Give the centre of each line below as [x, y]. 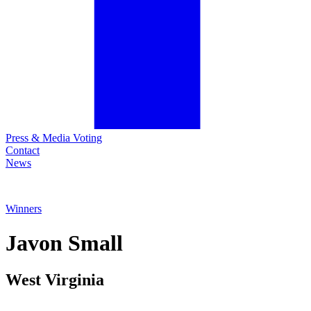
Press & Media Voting [54, 138]
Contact [23, 151]
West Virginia [55, 280]
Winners [24, 209]
